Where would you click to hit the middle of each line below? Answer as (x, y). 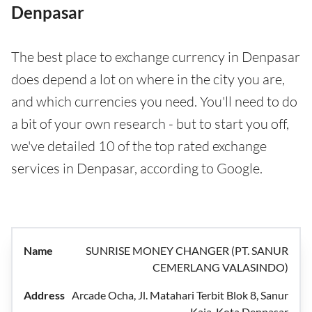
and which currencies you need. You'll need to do (154, 101)
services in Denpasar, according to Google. (137, 168)
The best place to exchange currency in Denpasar (156, 57)
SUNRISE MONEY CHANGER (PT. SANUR (187, 250)
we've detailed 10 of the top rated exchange (139, 146)
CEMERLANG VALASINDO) (220, 267)
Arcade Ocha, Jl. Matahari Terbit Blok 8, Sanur (180, 295)
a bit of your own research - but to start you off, (150, 124)
